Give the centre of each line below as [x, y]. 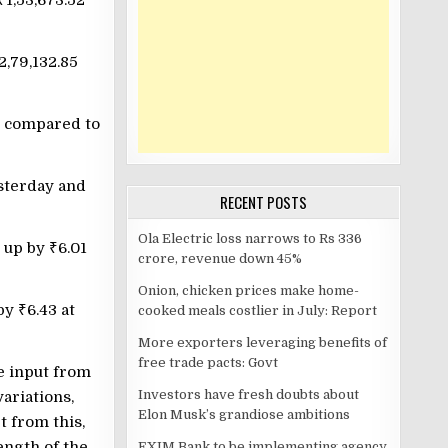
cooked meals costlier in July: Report [257, 310]
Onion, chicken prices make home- [248, 290]
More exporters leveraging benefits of [262, 342]
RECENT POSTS [263, 202]
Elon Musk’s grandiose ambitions [244, 414]
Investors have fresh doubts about [248, 394]
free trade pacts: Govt [208, 362]
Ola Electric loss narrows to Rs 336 [250, 238]
